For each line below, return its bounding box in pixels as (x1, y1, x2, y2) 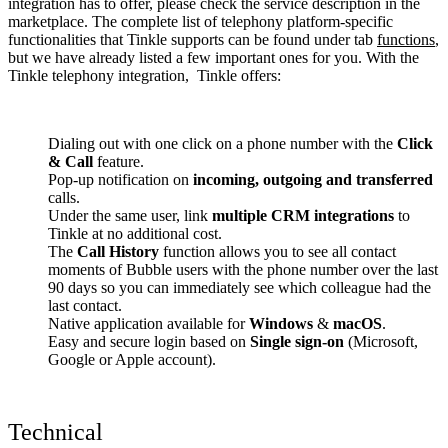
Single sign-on (250, 332, 344, 350)
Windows (249, 314, 313, 332)
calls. (48, 188, 80, 206)
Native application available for (48, 314, 249, 332)
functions (377, 30, 435, 48)
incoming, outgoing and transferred (193, 170, 433, 188)
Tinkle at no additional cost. (48, 224, 222, 242)
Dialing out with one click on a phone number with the (48, 134, 397, 152)
